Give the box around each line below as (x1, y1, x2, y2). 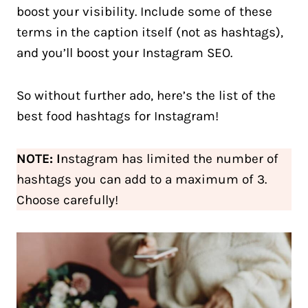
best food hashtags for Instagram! (16, 109, 219, 124)
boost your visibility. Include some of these (16, 4, 272, 19)
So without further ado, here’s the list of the (16, 88, 276, 103)
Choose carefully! (16, 192, 118, 208)
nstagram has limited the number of (60, 151, 278, 166)
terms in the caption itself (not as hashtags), (16, 25, 283, 40)
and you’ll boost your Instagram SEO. (16, 45, 232, 60)
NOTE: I (16, 151, 60, 166)
